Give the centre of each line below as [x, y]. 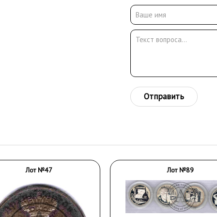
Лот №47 [39, 170]
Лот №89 [181, 170]
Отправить [164, 96]
